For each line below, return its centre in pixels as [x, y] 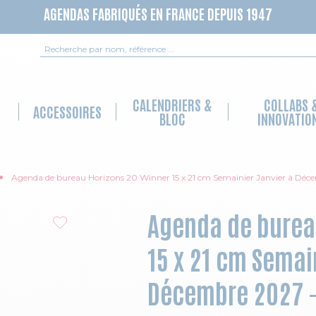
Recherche [68, 47]
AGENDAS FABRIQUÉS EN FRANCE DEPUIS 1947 [158, 13]
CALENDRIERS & [172, 104]
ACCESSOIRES [68, 111]
